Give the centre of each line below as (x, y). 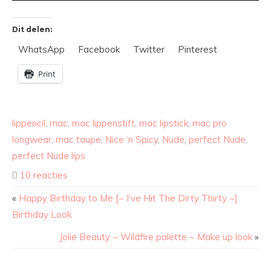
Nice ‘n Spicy (132, 139)
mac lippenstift (103, 123)
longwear (32, 139)
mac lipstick (164, 123)
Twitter (149, 50)
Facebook (99, 50)
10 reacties (44, 175)
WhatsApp (41, 50)
